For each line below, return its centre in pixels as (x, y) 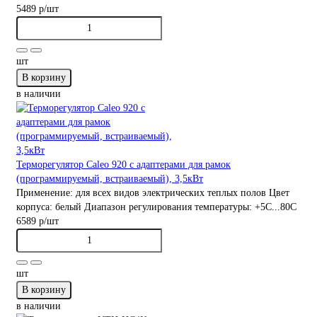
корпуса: (36, 207)
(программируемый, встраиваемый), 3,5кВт (110, 178)
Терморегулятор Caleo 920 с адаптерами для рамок (123, 164)
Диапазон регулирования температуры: (168, 207)
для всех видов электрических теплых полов (171, 192)
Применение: (46, 192)
